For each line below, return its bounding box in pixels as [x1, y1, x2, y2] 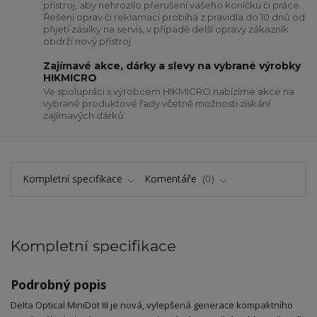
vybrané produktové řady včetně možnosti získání [43, 98, 271, 110]
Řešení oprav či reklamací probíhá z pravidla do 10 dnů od [43, 11, 306, 23]
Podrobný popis [11, 275, 106, 293]
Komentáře [144, 172, 200, 185]
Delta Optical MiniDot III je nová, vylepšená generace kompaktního [11, 299, 293, 312]
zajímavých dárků [43, 110, 125, 122]
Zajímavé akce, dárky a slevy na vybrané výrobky [43, 59, 301, 72]
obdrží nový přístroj [43, 35, 132, 47]
